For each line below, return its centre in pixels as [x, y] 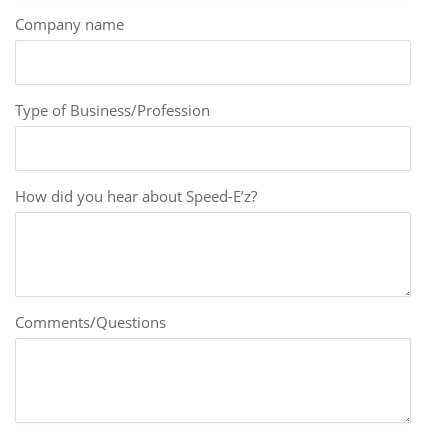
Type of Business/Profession [112, 109]
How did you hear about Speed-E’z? [136, 195]
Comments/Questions [90, 321]
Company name [69, 23]
